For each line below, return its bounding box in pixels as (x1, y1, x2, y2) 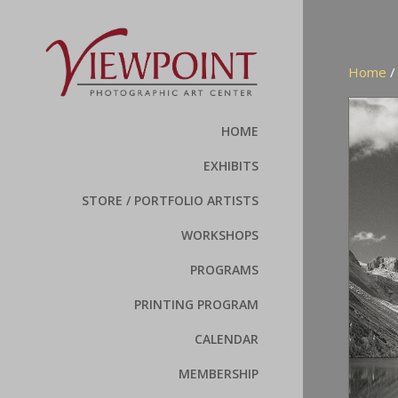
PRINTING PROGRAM (134, 296, 259, 314)
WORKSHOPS (181, 227, 259, 244)
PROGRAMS (190, 261, 259, 279)
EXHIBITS (203, 157, 259, 175)
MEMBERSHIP (179, 365, 259, 383)
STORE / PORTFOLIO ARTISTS (82, 192, 259, 210)
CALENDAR (195, 330, 259, 348)
